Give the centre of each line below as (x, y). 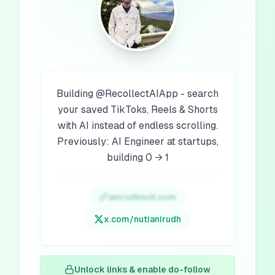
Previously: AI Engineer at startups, (137, 141)
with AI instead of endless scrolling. (137, 126)
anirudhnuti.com (142, 197)
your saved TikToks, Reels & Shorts (137, 110)
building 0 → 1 (137, 157)
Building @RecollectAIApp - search (137, 94)
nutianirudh (157, 219)
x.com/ (119, 219)
